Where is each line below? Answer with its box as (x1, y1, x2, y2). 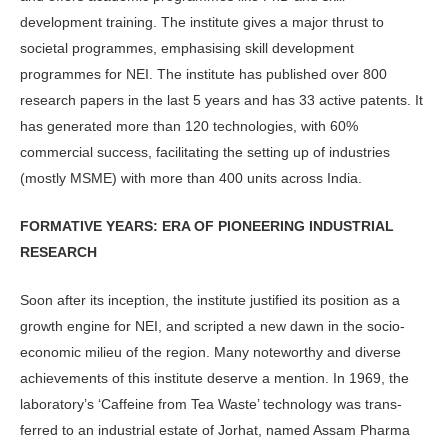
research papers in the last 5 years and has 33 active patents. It (20, 91, 423, 108)
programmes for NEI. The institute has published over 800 (20, 65, 387, 82)
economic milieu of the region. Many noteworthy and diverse (20, 344, 401, 361)
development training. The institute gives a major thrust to (20, 13, 384, 30)
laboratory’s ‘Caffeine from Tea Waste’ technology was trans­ (20, 396, 402, 413)
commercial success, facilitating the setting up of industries (20, 143, 390, 160)
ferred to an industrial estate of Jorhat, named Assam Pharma (20, 422, 410, 439)
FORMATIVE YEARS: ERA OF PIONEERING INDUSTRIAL (20, 218, 394, 235)
